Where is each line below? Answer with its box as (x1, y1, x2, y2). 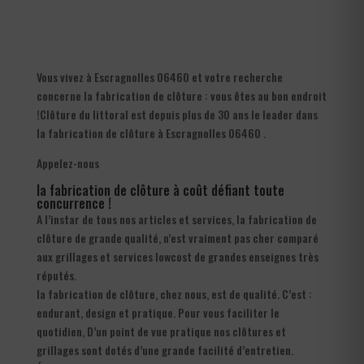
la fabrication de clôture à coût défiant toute (36, 180, 284, 200)
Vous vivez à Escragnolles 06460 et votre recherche (36, 67, 283, 85)
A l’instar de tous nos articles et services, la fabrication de (36, 210, 317, 227)
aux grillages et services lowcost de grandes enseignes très (36, 247, 318, 265)
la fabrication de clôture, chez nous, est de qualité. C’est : (36, 284, 312, 302)
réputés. (36, 266, 76, 284)
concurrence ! (36, 193, 111, 213)
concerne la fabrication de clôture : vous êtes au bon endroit (36, 86, 327, 104)
